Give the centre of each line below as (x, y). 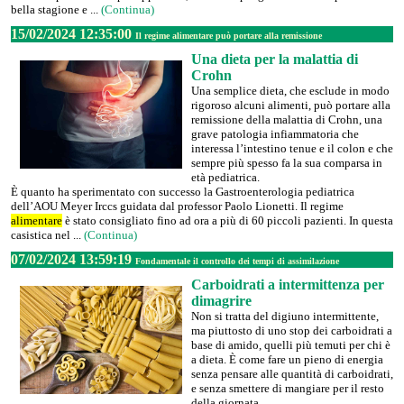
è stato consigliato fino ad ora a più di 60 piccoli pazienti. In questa (228, 220)
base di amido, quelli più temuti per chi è (291, 345)
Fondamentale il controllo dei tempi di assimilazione (237, 261)
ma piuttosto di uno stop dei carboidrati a (292, 331)
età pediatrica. (225, 177)
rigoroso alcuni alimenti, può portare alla (291, 105)
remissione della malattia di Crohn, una (287, 119)
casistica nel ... (47, 235)
